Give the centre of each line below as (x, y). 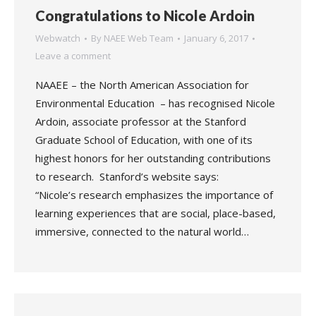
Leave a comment (73, 56)
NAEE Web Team (139, 38)
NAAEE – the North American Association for (142, 85)
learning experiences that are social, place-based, (156, 213)
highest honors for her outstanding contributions (153, 158)
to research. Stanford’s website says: (127, 176)
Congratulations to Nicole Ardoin (145, 16)
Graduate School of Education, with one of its (144, 140)
